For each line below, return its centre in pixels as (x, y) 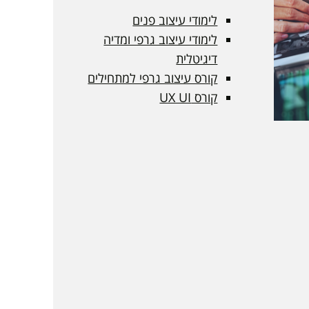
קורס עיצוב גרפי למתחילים (153, 78)
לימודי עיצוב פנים (175, 20)
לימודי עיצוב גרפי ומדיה (161, 39)
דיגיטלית (197, 58)
